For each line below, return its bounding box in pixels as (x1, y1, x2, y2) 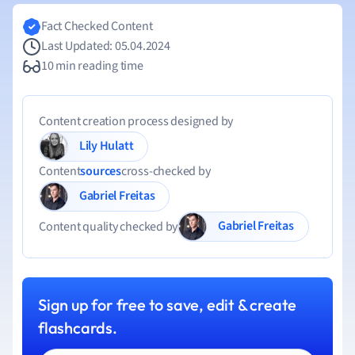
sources (80, 162, 121, 180)
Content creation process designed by (39, 113, 234, 130)
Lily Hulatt (99, 136, 134, 155)
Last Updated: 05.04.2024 (41, 37, 170, 55)
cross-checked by (120, 162, 211, 180)
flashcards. (38, 318, 117, 338)
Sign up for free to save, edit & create (38, 295, 297, 315)
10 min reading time (41, 57, 143, 74)
